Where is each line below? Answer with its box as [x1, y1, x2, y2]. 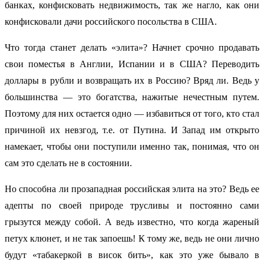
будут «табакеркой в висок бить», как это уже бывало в [5, 250, 259, 260]
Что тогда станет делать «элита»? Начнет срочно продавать [5, 42, 259, 53]
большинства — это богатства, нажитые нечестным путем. [5, 92, 259, 103]
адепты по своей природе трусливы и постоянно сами [5, 200, 259, 211]
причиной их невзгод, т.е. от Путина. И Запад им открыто [5, 125, 259, 136]
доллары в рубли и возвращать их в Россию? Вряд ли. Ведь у [5, 75, 259, 86]
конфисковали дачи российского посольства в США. [5, 16, 217, 27]
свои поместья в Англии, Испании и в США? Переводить [5, 59, 259, 70]
